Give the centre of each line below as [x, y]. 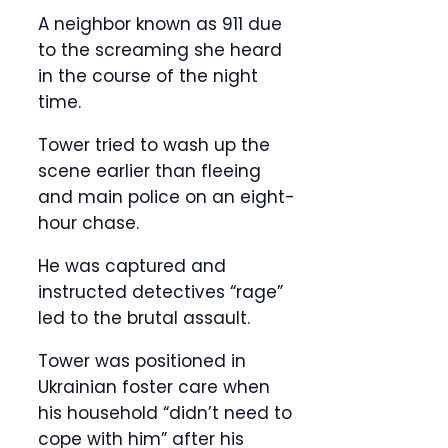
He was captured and [132, 266]
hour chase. [88, 223]
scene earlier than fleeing [149, 171]
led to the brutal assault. [144, 318]
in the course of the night [148, 76]
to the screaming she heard [160, 50]
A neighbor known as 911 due [160, 24]
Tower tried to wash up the [154, 145]
